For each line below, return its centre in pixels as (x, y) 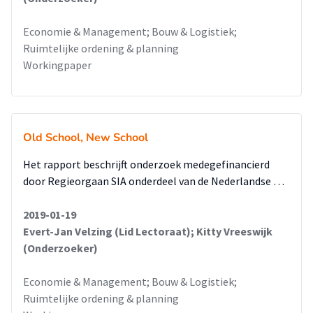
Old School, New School (86, 138)
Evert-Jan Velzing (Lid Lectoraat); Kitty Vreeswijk (148, 231)
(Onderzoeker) (60, 248)
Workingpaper (57, 65)
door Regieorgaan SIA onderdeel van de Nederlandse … (154, 181)
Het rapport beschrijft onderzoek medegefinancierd (146, 164)
